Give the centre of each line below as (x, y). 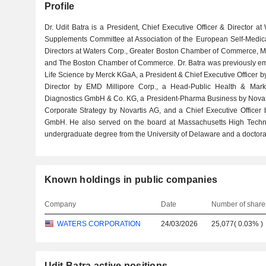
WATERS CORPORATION (99, 224)
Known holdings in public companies (131, 180)
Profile (59, 6)
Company (60, 204)
